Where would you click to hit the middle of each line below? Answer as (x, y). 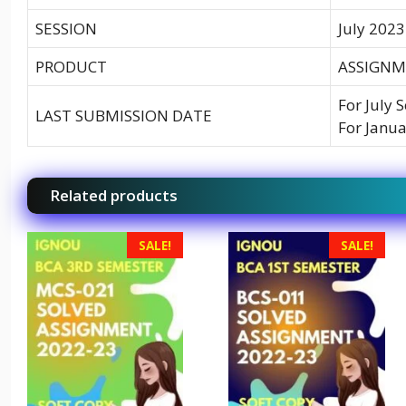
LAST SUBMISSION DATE (124, 115)
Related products (114, 195)
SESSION (66, 28)
